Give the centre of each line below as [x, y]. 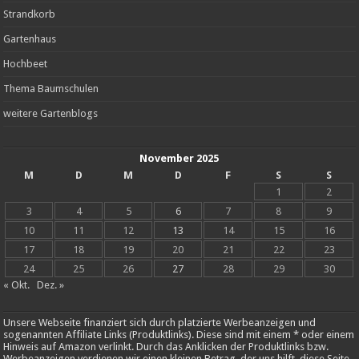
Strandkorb [30, 14]
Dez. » [51, 284]
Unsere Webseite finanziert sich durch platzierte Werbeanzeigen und [160, 322]
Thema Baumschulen [51, 88]
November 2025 [179, 158]
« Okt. [17, 284]
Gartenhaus [30, 38]
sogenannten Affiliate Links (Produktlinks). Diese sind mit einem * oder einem [179, 334]
